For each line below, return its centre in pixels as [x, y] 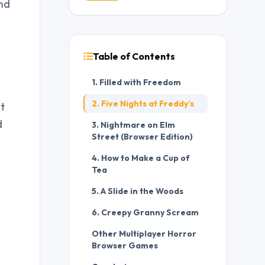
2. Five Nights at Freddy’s [143, 104]
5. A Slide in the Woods [137, 191]
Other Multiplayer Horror [144, 234]
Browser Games [125, 245]
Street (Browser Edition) [142, 137]
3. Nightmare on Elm [133, 125]
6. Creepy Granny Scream [145, 212]
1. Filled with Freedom [136, 82]
